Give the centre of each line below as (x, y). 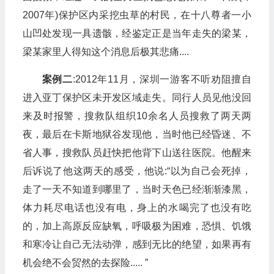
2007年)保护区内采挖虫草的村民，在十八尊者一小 (137, 15)
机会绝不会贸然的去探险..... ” (85, 263)
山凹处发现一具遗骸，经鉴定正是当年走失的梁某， (137, 33)
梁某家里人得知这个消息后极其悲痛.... (106, 52)
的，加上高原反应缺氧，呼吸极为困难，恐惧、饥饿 (137, 226)
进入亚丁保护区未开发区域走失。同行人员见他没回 (137, 98)
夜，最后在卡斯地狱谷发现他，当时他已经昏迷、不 (137, 134)
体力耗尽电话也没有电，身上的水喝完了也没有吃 (137, 208)
